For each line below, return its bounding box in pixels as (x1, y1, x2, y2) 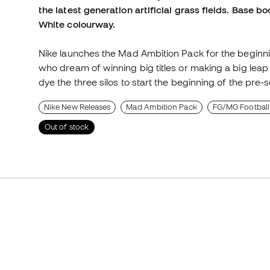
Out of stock (45, 122, 89, 132)
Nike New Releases (44, 102, 111, 112)
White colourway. (39, 19, 116, 30)
